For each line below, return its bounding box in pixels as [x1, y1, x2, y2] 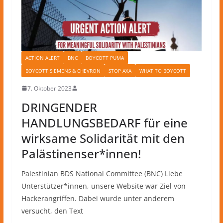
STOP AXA [108, 67, 131, 74]
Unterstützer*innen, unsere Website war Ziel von [21, 181, 186, 191]
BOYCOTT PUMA [85, 54, 124, 61]
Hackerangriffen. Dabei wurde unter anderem [21, 193, 174, 203]
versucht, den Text [21, 206, 83, 216]
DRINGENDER [21, 99, 97, 115]
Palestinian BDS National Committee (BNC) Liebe [21, 168, 183, 178]
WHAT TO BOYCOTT [139, 67, 186, 74]
